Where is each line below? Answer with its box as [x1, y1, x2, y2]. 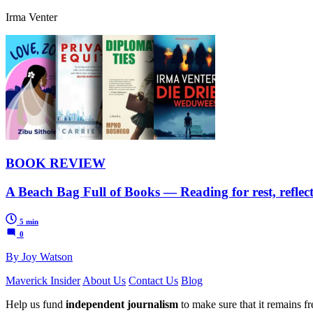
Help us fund [6, 298, 66, 310]
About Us [82, 274, 126, 286]
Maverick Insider [6, 274, 80, 286]
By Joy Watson [6, 250, 73, 263]
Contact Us [129, 274, 178, 286]
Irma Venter [6, 11, 57, 24]
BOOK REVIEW [6, 156, 105, 171]
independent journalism [66, 298, 178, 310]
